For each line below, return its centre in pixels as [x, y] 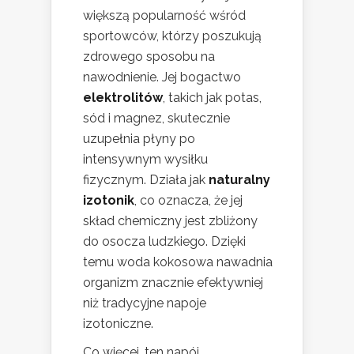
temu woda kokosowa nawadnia [178, 262]
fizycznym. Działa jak [146, 179]
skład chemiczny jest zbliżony [170, 220]
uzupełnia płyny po [139, 138]
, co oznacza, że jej [188, 200]
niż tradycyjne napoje [145, 303]
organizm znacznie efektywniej [173, 282]
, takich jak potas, [212, 97]
